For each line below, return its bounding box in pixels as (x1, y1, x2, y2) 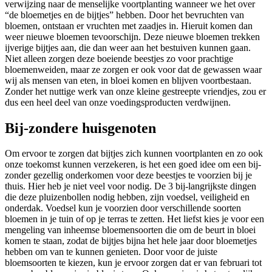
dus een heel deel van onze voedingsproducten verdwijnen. (5, 97, 231, 107)
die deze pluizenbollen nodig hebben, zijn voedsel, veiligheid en (5, 192, 250, 203)
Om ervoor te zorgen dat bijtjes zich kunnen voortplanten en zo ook (5, 148, 263, 159)
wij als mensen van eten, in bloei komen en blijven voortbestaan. (5, 75, 251, 86)
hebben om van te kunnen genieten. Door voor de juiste (5, 246, 217, 257)
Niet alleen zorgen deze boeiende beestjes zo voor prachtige (5, 53, 233, 64)
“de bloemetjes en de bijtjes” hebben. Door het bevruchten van (5, 9, 244, 20)
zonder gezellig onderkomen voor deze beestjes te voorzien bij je (5, 170, 252, 181)
